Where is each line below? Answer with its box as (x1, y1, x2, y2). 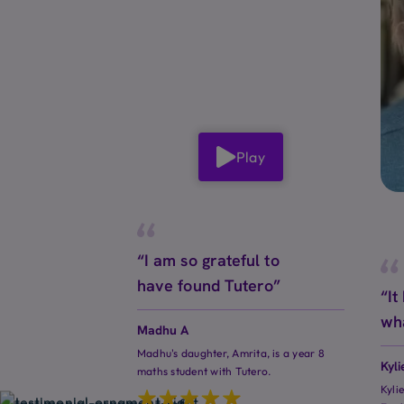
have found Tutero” (137, 275, 281, 297)
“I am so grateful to (137, 250, 280, 271)
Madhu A (137, 322, 189, 339)
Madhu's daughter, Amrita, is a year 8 (137, 346, 325, 361)
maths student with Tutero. (137, 364, 271, 379)
